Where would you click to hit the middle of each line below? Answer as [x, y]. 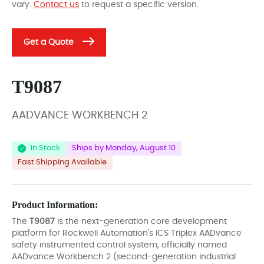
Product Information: [55, 204]
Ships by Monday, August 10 [124, 148]
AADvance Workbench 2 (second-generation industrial [124, 257]
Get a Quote [49, 42]
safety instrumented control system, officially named [119, 245]
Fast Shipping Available [62, 163]
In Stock [45, 148]
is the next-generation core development [141, 221]
